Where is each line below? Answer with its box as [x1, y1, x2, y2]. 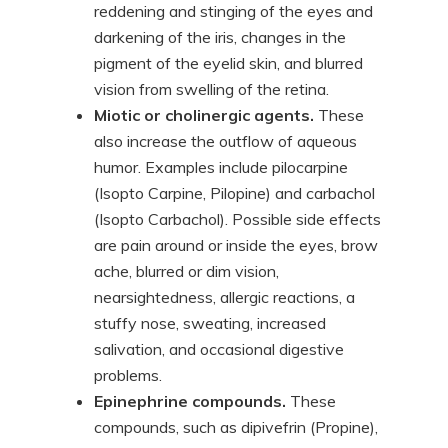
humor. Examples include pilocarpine [94, 157, 348, 177]
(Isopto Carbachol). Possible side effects [94, 209, 381, 229]
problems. [94, 365, 162, 385]
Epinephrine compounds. [94, 391, 286, 411]
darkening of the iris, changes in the [94, 27, 346, 47]
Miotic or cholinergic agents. [94, 105, 314, 125]
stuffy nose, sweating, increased [94, 313, 326, 333]
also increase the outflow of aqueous [94, 131, 357, 151]
